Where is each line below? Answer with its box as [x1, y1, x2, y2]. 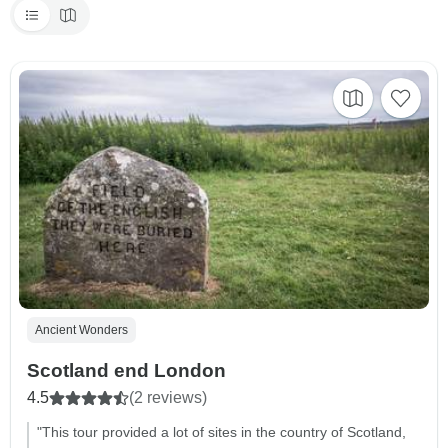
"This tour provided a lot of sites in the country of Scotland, [37, 424, 406, 441]
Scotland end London [27, 360, 226, 382]
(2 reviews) [129, 389, 207, 407]
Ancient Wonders [35, 323, 128, 338]
